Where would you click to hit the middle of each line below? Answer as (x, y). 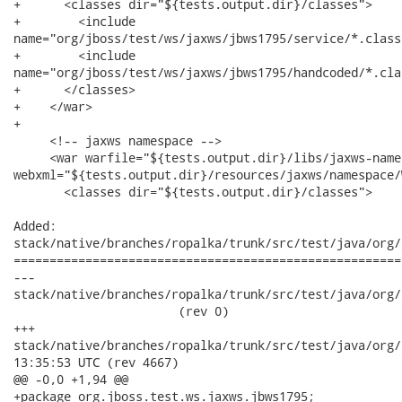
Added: (35, 226)
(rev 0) (121, 311)
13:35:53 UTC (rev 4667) (96, 362)
